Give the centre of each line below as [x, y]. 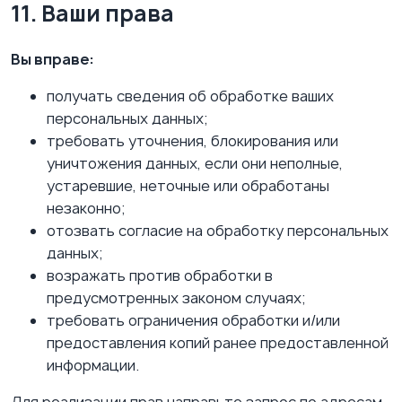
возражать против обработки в [160, 275]
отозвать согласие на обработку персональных [218, 231]
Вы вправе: [52, 59]
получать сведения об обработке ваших [190, 96]
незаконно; [86, 208]
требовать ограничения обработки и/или [193, 320]
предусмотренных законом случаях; [176, 298]
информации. [93, 365]
